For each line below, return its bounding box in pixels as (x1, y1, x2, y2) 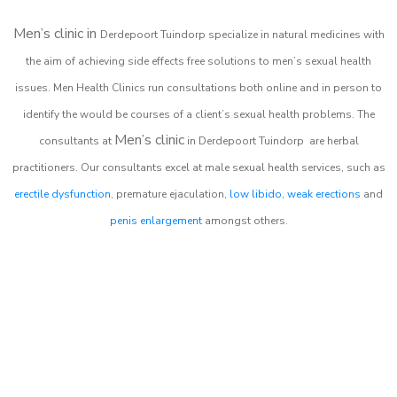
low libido (230, 186, 282, 201)
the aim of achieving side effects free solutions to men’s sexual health (26, 53, 371, 68)
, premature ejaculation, (111, 186, 230, 201)
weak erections (287, 186, 361, 201)
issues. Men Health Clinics (15, 80, 145, 95)
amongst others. (201, 213, 288, 228)
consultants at (38, 133, 114, 148)
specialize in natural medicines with (207, 27, 385, 42)
